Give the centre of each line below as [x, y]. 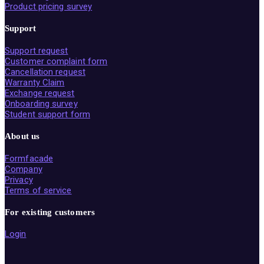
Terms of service [38, 190]
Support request [37, 50]
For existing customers [50, 212]
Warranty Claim [35, 82]
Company [24, 169]
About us [22, 136]
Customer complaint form [56, 61]
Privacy [19, 179]
